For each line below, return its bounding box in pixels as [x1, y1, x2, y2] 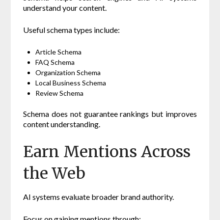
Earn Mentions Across [23, 142, 191, 162]
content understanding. [23, 119, 101, 129]
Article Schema [35, 48, 82, 56]
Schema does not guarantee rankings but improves [23, 109, 197, 119]
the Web [23, 164, 86, 184]
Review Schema [35, 89, 84, 98]
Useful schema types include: [23, 25, 120, 35]
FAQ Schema [35, 58, 75, 67]
